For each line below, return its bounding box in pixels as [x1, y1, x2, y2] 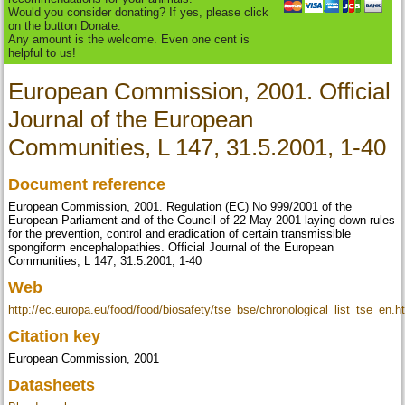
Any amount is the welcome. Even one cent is [8, 33, 250, 47]
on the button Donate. [8, 19, 122, 33]
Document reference [8, 175, 171, 194]
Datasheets [8, 376, 100, 395]
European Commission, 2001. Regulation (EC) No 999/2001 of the [8, 200, 353, 214]
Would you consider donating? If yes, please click [8, 5, 269, 20]
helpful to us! [8, 46, 77, 61]
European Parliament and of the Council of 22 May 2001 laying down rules [8, 213, 396, 228]
